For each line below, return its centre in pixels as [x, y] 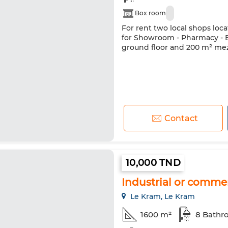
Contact [181, 118]
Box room [150, 13]
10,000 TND [153, 163]
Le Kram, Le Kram [162, 196]
